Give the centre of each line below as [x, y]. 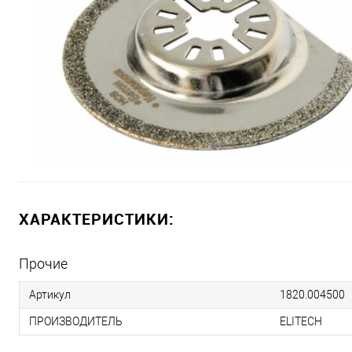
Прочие [43, 264]
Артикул [50, 295]
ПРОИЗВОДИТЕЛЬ [76, 321]
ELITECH [301, 321]
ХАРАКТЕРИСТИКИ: [97, 219]
